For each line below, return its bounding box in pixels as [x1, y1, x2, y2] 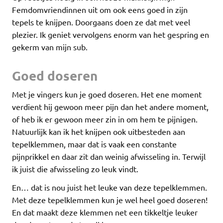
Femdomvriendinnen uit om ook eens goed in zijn [12, 4, 188, 15]
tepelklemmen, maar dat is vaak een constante [12, 139, 177, 149]
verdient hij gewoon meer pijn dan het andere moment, [12, 102, 209, 112]
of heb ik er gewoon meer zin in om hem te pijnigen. [12, 114, 198, 124]
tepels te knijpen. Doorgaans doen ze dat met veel [12, 17, 190, 27]
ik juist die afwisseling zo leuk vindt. [12, 164, 138, 174]
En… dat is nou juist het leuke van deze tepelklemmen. [12, 182, 207, 193]
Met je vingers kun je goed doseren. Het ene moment [12, 89, 202, 100]
